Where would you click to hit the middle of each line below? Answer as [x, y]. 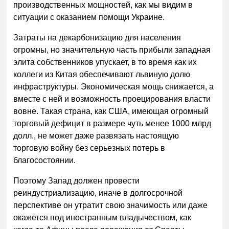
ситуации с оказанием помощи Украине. [90, 17]
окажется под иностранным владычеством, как [102, 217]
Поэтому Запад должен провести [77, 180]
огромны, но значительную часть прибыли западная [112, 50]
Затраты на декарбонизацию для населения [97, 37]
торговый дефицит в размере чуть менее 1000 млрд [112, 123]
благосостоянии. [46, 160]
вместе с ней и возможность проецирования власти [112, 99]
